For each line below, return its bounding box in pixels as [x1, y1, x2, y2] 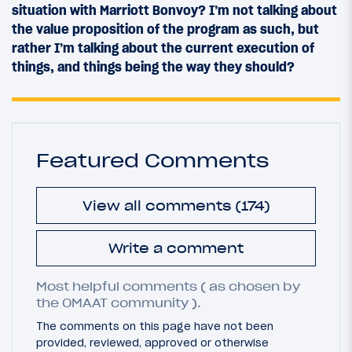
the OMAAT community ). [36, 296, 201, 311]
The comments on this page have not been [36, 319, 273, 334]
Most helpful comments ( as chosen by [36, 280, 300, 295]
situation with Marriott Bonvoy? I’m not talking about [12, 2, 337, 19]
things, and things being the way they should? [12, 59, 295, 75]
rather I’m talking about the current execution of [12, 40, 314, 57]
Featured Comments [36, 148, 269, 173]
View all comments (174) [82, 197, 270, 214]
